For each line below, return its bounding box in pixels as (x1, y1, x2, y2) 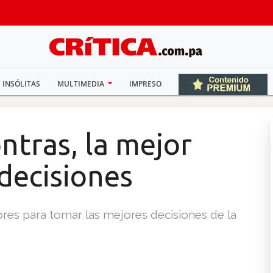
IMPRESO (129, 79, 162, 89)
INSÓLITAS (2, 79, 40, 89)
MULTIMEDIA (57, 79, 106, 89)
